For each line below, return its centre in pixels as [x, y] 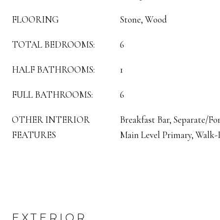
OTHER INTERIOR [51, 120]
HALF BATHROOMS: [53, 69]
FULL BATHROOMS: [52, 95]
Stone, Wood [143, 19]
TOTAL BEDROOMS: [53, 44]
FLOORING [35, 19]
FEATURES [34, 135]
